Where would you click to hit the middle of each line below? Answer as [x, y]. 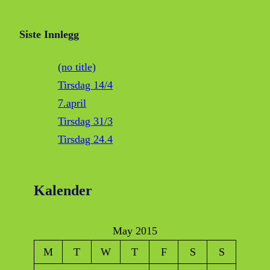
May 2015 [135, 231]
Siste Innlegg [49, 35]
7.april [72, 103]
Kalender [63, 191]
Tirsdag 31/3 [85, 121]
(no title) [77, 67]
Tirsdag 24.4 [85, 140]
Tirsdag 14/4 [85, 85]
